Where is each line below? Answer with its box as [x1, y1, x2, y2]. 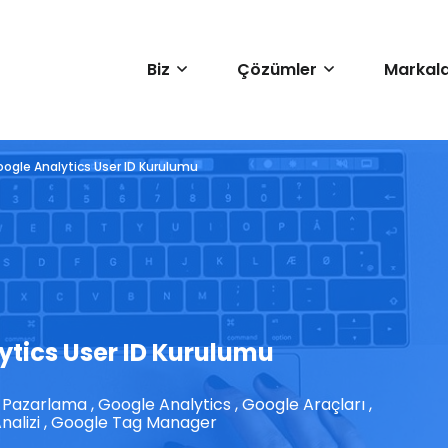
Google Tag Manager [51, 410, 218, 434]
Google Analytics [98, 392, 232, 416]
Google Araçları [242, 392, 366, 416]
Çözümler [237, 58, 317, 81]
